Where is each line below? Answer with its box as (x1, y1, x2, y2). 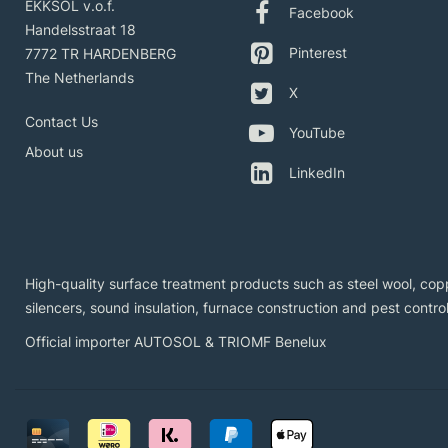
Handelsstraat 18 (25, 20, 136, 38)
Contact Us (25, 112, 98, 130)
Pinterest (289, 44, 347, 62)
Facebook (289, 4, 354, 22)
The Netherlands (25, 68, 134, 86)
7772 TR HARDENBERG (25, 44, 176, 62)
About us (25, 142, 83, 160)
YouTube (289, 124, 345, 142)
